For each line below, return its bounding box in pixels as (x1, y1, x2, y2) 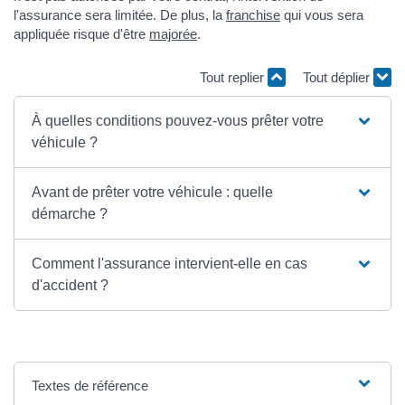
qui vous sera (280, 7, 363, 24)
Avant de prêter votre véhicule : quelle (32, 184, 274, 201)
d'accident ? (32, 278, 109, 294)
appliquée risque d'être (14, 26, 149, 42)
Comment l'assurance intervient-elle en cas (32, 256, 308, 272)
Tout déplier (303, 69, 373, 85)
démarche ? (32, 206, 108, 222)
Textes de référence (32, 378, 149, 394)
